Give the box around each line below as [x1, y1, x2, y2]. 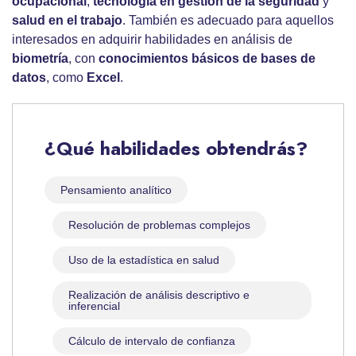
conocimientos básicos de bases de [99, 52, 315, 66]
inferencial [68, 300, 120, 313]
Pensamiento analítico [60, 184, 172, 197]
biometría [12, 52, 68, 66]
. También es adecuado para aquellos [122, 14, 334, 28]
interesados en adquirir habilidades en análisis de [12, 33, 292, 47]
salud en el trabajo [12, 14, 122, 28]
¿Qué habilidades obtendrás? [44, 134, 308, 163]
